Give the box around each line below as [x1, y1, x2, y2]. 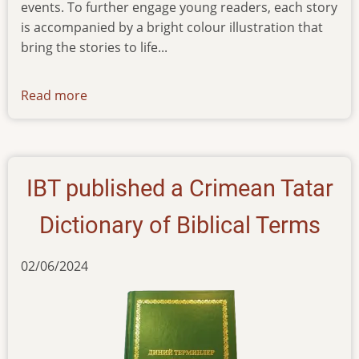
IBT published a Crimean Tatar [26, 174, 333, 202]
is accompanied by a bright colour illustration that [21, 18, 323, 36]
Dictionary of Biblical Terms [38, 211, 321, 239]
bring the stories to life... [21, 38, 167, 56]
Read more [21, 86, 87, 104]
